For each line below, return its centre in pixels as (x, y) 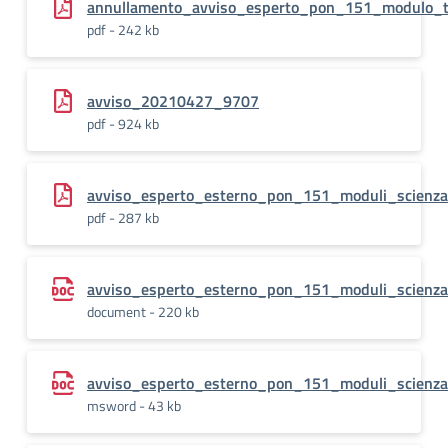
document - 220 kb (143, 311)
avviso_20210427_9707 (173, 101)
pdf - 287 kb (123, 217)
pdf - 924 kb (123, 123)
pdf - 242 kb (123, 29)
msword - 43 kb (134, 405)
